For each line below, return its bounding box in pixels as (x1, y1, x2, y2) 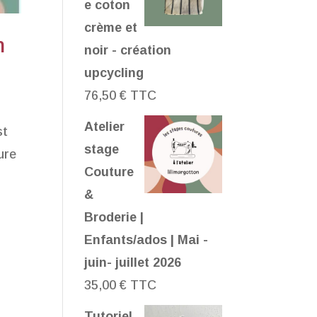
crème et (84, 21, 138, 35)
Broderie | (84, 210, 144, 224)
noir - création (84, 43, 172, 57)
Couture (84, 165, 134, 179)
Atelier (84, 120, 125, 134)
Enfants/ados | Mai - (84, 233, 209, 247)
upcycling (84, 66, 144, 80)
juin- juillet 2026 (84, 255, 182, 270)
